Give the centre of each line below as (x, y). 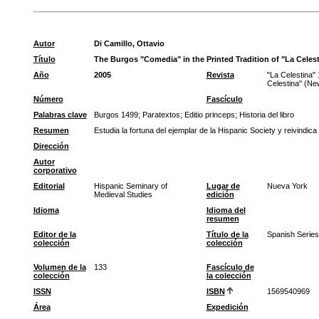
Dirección (51, 146)
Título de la (227, 234)
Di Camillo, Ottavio (129, 43)
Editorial (49, 186)
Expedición (227, 307)
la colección (229, 276)
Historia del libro (266, 115)
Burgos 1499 (116, 115)
